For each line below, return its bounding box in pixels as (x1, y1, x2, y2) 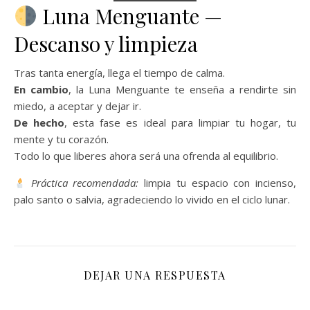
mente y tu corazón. (14, 132, 109, 147)
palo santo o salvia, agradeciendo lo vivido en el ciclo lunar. (14, 192, 290, 207)
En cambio (14, 82, 69, 97)
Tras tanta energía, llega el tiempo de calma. (14, 66, 225, 80)
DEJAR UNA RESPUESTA (84, 268, 226, 283)
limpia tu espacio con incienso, (138, 176, 297, 190)
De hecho (14, 116, 65, 130)
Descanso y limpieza (14, 30, 198, 58)
